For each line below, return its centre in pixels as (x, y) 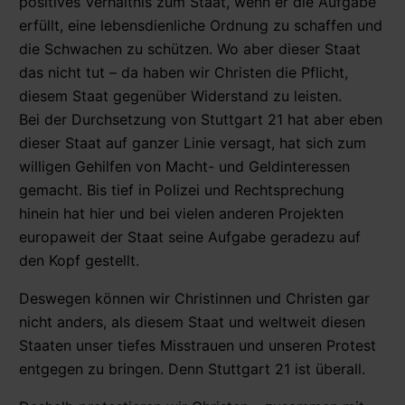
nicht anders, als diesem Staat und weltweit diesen (192, 321)
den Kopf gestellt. (79, 260)
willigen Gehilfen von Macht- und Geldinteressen (184, 166)
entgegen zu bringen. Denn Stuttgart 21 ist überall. (192, 368)
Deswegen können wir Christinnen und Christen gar (194, 298)
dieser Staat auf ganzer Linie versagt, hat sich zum (193, 142)
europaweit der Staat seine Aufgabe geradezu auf (190, 236)
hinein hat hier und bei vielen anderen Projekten (181, 213)
